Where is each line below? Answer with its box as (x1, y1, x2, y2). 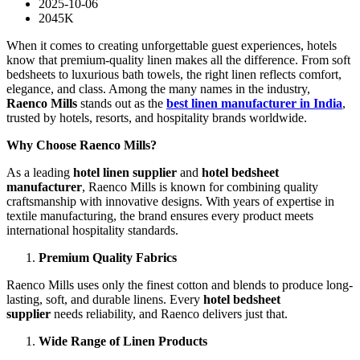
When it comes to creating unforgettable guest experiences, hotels (6, 38, 337, 52)
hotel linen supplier (73, 165, 177, 179)
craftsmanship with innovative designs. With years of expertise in (6, 194, 334, 208)
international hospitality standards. (6, 223, 178, 237)
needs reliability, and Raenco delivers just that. (51, 306, 288, 321)
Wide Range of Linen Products (39, 333, 207, 348)
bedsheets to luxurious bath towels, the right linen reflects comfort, (6, 67, 342, 81)
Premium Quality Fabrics (39, 250, 177, 264)
